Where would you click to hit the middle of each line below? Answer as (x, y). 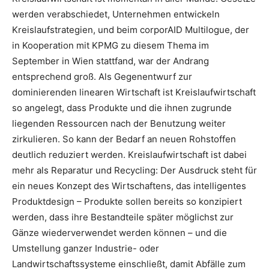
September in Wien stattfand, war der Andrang (110, 61)
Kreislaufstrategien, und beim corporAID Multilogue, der (131, 30)
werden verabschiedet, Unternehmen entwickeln (116, 14)
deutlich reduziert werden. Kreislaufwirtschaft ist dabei (129, 155)
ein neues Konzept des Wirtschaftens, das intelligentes (129, 186)
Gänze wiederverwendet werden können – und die (119, 233)
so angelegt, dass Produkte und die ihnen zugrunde (122, 108)
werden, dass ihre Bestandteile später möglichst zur (123, 217)
